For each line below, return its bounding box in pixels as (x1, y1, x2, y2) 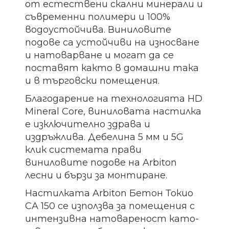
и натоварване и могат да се (25, 50, 174, 61)
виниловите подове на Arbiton (25, 157, 177, 169)
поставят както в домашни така (25, 62, 199, 74)
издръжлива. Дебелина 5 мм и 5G (25, 131, 184, 143)
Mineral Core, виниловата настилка (25, 106, 202, 118)
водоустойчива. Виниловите (25, 24, 172, 36)
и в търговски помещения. (25, 75, 160, 87)
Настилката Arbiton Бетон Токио (25, 188, 194, 199)
